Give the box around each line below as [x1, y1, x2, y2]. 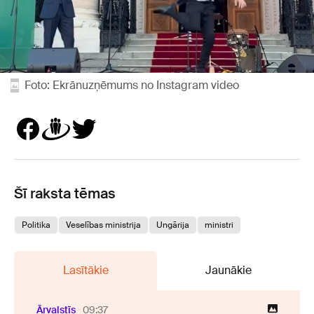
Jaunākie [205, 262, 252, 278]
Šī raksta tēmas [14, 184, 116, 203]
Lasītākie [62, 262, 109, 278]
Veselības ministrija [66, 219, 141, 231]
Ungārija [156, 219, 189, 231]
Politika [22, 219, 50, 231]
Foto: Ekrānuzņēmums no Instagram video [25, 77, 239, 93]
